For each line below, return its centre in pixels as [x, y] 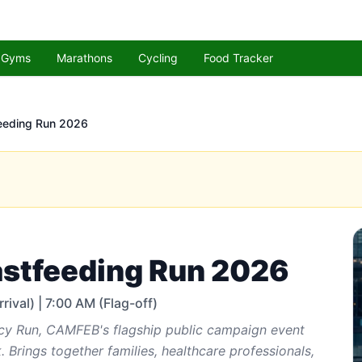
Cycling [158, 58]
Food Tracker [238, 58]
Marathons [84, 58]
